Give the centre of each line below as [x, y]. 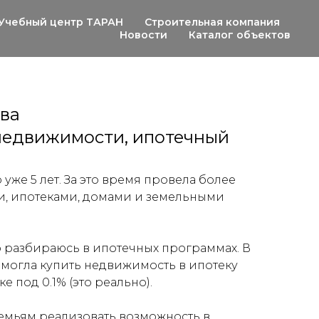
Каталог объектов [240, 35]
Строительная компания [212, 22]
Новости [143, 35]
